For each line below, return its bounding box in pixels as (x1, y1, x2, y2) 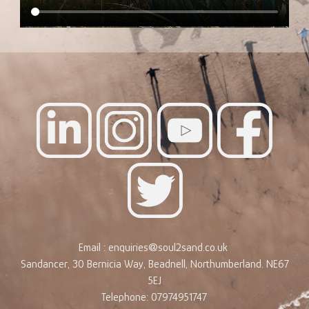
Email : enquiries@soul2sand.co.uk (79, 241, 230, 254)
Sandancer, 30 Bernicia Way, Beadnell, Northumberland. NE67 (20, 257, 289, 270)
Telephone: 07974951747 (101, 290, 207, 303)
